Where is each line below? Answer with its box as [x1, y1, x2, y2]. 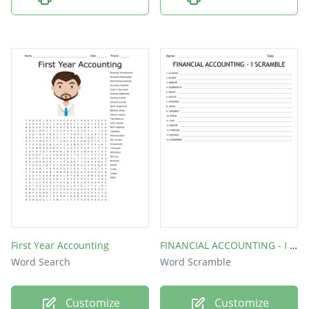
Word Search [11, 255, 70, 269]
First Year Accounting [11, 239, 109, 252]
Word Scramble [160, 255, 231, 269]
